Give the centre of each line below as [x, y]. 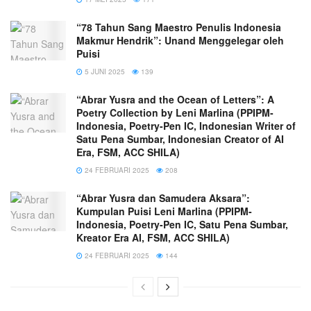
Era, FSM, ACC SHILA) [128, 152]
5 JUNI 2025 [104, 72]
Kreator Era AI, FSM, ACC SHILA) [153, 238]
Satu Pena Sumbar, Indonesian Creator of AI [180, 139]
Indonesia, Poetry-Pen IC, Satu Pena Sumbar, [182, 225]
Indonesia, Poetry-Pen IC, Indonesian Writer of [186, 126]
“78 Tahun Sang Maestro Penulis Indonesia [179, 27]
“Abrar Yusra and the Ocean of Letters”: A [175, 100]
